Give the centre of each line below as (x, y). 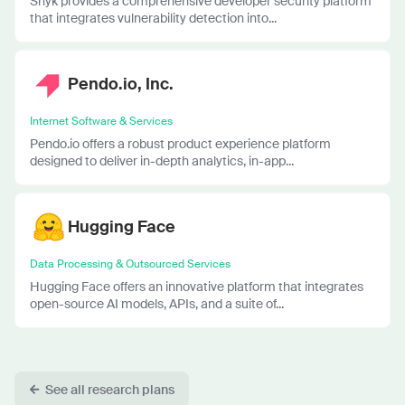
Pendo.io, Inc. (121, 84)
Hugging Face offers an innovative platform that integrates (197, 286)
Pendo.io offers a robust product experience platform (180, 143)
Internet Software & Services (101, 121)
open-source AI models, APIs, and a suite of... (157, 303)
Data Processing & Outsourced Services (130, 264)
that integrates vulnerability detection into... (153, 18)
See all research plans (110, 389)
